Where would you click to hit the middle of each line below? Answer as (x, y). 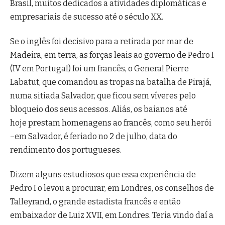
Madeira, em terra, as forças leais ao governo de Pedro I (112, 55)
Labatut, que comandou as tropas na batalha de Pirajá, (111, 82)
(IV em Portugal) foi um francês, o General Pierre (99, 69)
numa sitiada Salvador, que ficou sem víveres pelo (103, 96)
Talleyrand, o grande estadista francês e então (95, 202)
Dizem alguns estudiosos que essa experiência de (103, 175)
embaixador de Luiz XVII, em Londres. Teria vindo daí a (112, 215)
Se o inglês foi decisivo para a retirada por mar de (102, 42)
